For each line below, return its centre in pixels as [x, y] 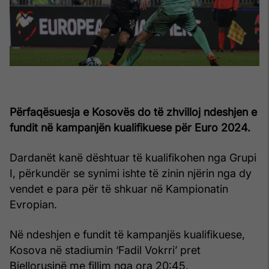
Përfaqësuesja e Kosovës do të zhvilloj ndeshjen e [133, 112]
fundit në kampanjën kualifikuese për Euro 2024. [130, 127]
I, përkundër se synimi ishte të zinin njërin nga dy [131, 173]
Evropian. [33, 204]
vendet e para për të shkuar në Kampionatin [119, 189]
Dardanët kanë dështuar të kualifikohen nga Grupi [133, 157]
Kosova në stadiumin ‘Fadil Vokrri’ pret [105, 250]
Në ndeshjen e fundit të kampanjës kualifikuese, [127, 234]
